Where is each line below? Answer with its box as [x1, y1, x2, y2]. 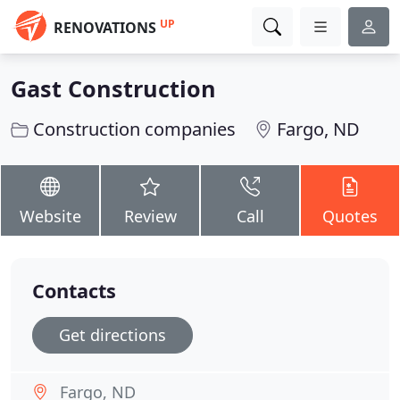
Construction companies [33, 117, 236, 141]
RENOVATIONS [54, 18, 156, 37]
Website [19, 205, 81, 227]
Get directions [59, 324, 166, 346]
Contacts [32, 278, 116, 304]
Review [123, 205, 177, 227]
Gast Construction [11, 73, 216, 104]
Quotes [322, 205, 378, 227]
